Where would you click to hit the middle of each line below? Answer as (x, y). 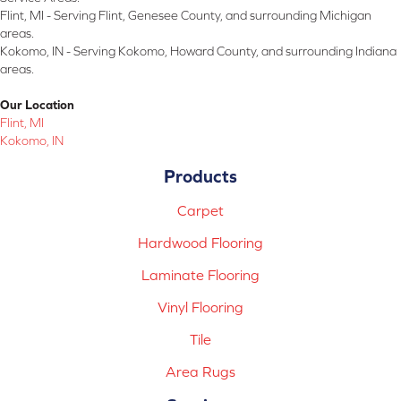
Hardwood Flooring (200, 242)
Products (200, 175)
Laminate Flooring (200, 274)
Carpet (200, 210)
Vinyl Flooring (200, 307)
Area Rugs (200, 371)
